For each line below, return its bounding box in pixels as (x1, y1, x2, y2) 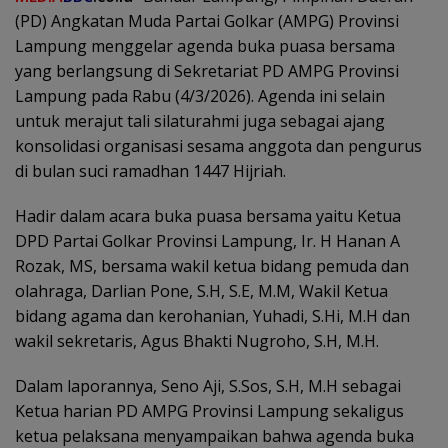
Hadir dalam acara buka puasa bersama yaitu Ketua (15, 205, 401, 228)
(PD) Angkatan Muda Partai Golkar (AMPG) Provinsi (15, 10, 399, 33)
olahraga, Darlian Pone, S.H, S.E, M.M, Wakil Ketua (15, 280, 388, 303)
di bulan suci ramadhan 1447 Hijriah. (15, 160, 286, 183)
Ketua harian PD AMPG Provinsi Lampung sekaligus (15, 400, 404, 423)
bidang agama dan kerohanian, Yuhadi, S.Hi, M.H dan (15, 305, 410, 328)
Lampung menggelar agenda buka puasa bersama (15, 35, 395, 58)
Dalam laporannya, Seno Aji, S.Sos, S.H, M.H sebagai (15, 375, 401, 398)
